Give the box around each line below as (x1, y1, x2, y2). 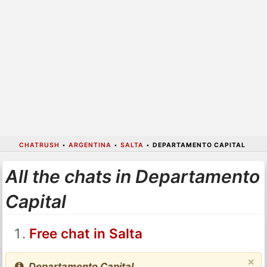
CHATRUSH (18, 141, 60, 149)
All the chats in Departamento (5, 165, 260, 187)
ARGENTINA (68, 141, 111, 149)
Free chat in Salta (29, 225, 142, 241)
